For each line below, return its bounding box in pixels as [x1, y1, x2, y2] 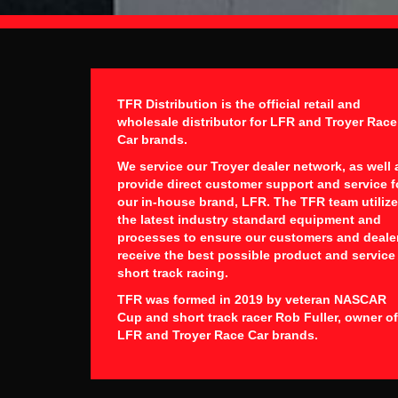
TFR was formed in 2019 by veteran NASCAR [117, 292, 386, 307]
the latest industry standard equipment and [117, 212, 381, 227]
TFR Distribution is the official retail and [117, 97, 361, 112]
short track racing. [117, 266, 228, 281]
